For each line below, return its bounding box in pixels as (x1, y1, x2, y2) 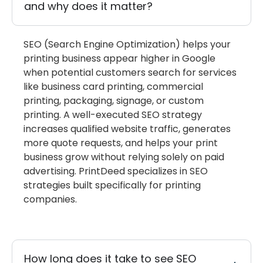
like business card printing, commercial (23, 79, 203, 93)
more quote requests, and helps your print (23, 136, 218, 150)
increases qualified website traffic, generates (23, 122, 231, 136)
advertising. (23, 164, 79, 178)
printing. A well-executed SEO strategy (23, 107, 202, 122)
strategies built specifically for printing (23, 178, 201, 192)
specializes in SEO (125, 164, 208, 178)
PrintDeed (79, 164, 125, 178)
